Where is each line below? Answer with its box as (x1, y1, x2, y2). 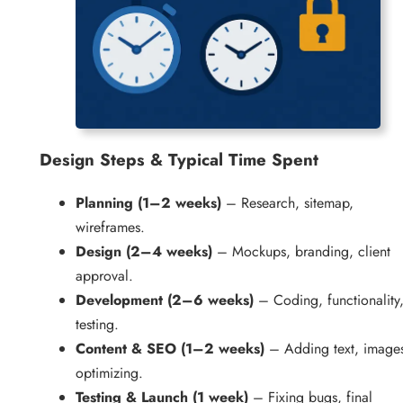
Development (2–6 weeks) (76, 289, 254, 310)
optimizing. (76, 362, 143, 383)
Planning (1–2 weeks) (76, 192, 221, 213)
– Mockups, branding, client (212, 240, 390, 262)
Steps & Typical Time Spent (100, 147, 318, 172)
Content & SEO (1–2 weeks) (76, 337, 264, 359)
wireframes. (76, 216, 145, 237)
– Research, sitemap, (221, 192, 354, 213)
